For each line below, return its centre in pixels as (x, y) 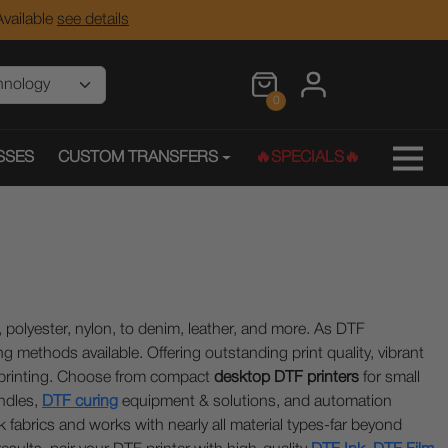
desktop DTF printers (286, 378)
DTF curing (80, 402)
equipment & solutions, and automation (255, 402)
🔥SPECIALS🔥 (307, 158)
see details (93, 20)
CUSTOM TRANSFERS (137, 158)
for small (389, 378)
